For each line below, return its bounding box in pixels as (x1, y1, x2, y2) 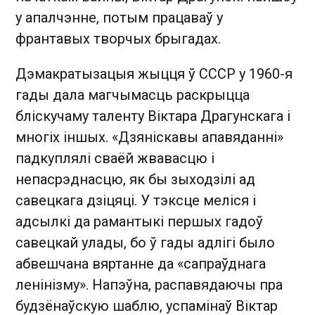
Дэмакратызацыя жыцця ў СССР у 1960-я (15, 65, 292, 83)
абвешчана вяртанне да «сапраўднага (15, 255, 266, 273)
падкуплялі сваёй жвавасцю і (15, 150, 214, 167)
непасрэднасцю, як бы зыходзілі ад (15, 171, 255, 188)
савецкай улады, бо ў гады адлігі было (15, 234, 275, 252)
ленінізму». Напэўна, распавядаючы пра (15, 276, 283, 294)
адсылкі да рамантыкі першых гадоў (15, 213, 263, 231)
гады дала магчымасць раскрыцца (15, 86, 250, 104)
